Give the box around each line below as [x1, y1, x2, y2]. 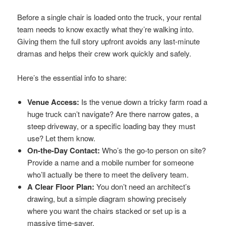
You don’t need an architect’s [94, 181, 191, 192]
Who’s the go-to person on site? [100, 144, 206, 155]
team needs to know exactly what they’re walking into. [17, 23, 194, 34]
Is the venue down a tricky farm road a [79, 96, 208, 107]
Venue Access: [27, 96, 80, 107]
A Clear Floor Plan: [27, 181, 95, 192]
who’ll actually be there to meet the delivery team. [27, 168, 189, 180]
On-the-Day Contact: [27, 144, 100, 156]
